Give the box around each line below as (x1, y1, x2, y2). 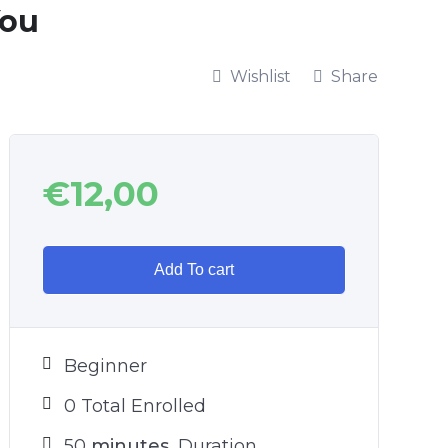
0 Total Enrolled (64, 395, 206, 417)
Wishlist (230, 66, 291, 86)
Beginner (64, 355, 147, 377)
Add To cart (153, 261, 234, 278)
